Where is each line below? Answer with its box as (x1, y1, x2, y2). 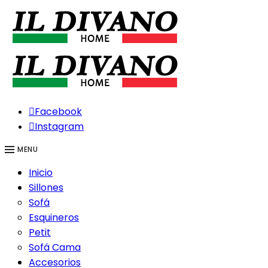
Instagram (35, 120, 84, 133)
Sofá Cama (29, 240, 81, 255)
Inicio (29, 166, 53, 180)
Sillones (29, 181, 63, 195)
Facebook (35, 105, 82, 118)
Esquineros (29, 211, 79, 225)
